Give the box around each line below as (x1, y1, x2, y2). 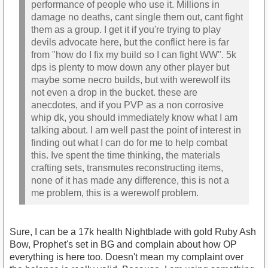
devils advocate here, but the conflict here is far (31, 37, 229, 48)
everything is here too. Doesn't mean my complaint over (10, 251, 243, 262)
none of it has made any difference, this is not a (31, 175, 229, 186)
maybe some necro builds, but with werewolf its (31, 75, 230, 86)
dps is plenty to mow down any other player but (31, 62, 229, 73)
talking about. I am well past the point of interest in (31, 125, 241, 136)
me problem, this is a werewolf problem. (31, 188, 199, 199)
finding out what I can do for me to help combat (31, 138, 227, 148)
